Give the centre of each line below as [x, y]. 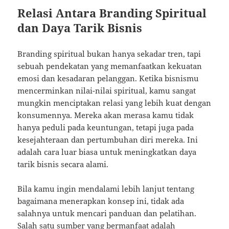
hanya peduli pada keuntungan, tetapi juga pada [106, 128]
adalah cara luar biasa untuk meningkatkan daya [107, 152]
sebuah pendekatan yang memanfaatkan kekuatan [110, 66]
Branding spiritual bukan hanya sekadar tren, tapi [109, 54]
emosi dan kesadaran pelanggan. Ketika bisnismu [108, 78]
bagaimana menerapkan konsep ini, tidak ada [101, 201]
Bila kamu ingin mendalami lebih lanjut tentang [106, 189]
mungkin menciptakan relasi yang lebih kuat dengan [114, 103]
